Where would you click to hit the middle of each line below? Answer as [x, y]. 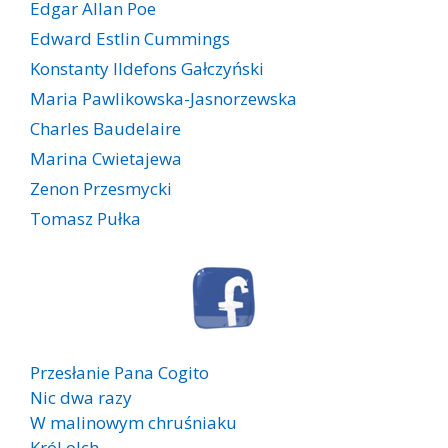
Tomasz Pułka [85, 219]
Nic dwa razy [81, 398]
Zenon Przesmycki [101, 189]
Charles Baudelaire [105, 129]
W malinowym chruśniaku [133, 423]
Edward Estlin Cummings [130, 39]
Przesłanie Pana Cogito [119, 373]
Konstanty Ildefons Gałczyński [147, 69]
